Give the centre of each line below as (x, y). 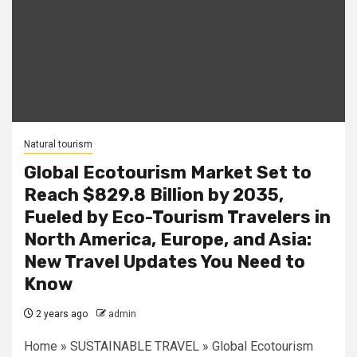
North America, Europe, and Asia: (168, 239)
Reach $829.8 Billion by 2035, (154, 195)
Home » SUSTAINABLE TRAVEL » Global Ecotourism (169, 346)
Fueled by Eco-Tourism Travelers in (177, 217)
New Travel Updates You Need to (165, 262)
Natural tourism (58, 144)
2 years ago (61, 314)
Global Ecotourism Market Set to (168, 173)
